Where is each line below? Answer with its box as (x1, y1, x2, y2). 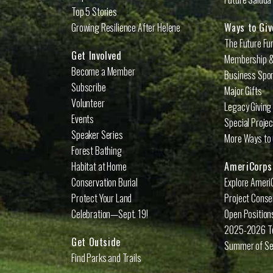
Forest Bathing (71, 143, 122, 158)
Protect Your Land (71, 191, 132, 205)
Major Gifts (224, 83, 262, 98)
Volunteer (71, 96, 105, 110)
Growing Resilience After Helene (71, 20, 181, 35)
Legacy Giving (224, 99, 272, 114)
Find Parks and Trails (71, 250, 141, 265)
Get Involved (71, 48, 122, 63)
